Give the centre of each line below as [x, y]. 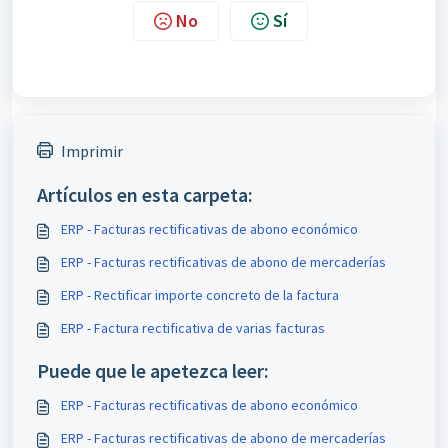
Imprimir [92, 150]
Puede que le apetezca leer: [153, 370]
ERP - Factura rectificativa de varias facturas [193, 327]
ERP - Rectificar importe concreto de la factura [200, 294]
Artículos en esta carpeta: [145, 194]
